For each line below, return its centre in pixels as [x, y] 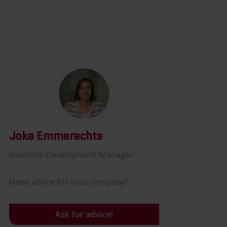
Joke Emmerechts [55, 136]
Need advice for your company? [68, 182]
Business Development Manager [71, 155]
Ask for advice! [84, 214]
